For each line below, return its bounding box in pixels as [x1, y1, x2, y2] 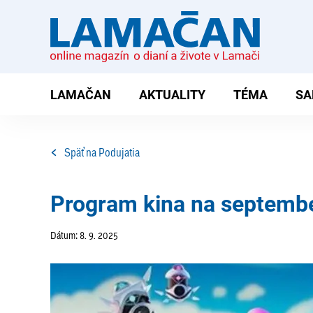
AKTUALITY [139, 86, 205, 103]
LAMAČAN [50, 86, 111, 103]
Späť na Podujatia [64, 145, 140, 159]
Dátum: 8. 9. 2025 [50, 228, 118, 242]
